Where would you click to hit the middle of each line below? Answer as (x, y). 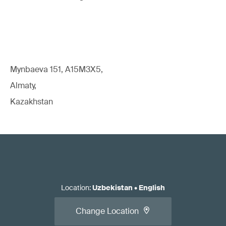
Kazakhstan (32, 102)
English (152, 188)
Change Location (107, 211)
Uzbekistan (112, 188)
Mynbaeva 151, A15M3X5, (56, 69)
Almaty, (23, 86)
